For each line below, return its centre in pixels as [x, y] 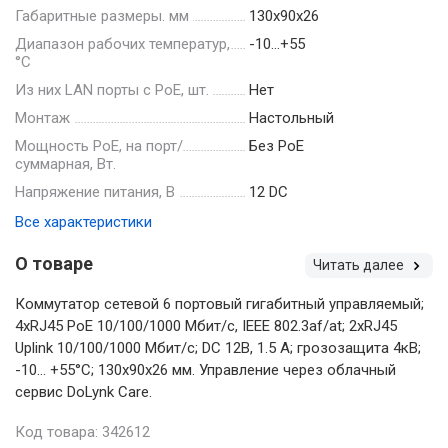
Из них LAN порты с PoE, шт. [112, 89]
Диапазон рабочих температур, [122, 43]
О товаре [54, 263]
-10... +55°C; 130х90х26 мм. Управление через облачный [205, 369]
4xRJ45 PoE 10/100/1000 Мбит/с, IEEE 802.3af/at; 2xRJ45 [206, 325]
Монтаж [42, 117]
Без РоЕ [276, 145]
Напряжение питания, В [95, 191]
